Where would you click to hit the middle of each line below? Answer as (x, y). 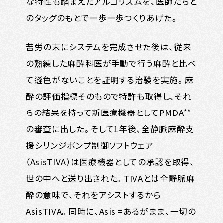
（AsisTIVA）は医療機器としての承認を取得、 (110, 162)
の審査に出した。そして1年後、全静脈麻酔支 (110, 129)
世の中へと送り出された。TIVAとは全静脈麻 (110, 178)
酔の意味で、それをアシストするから (93, 194)
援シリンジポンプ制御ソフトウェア (90, 145)
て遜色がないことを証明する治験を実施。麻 (110, 79)
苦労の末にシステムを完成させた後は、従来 (109, 47)
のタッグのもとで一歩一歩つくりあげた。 (102, 18)
